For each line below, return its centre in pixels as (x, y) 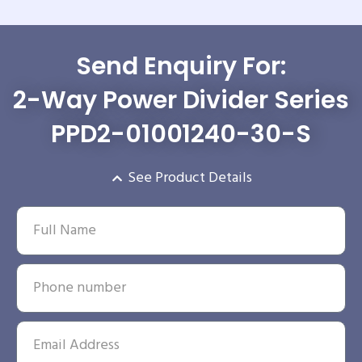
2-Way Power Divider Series (181, 101)
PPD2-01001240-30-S (181, 135)
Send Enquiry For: (181, 67)
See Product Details (190, 179)
